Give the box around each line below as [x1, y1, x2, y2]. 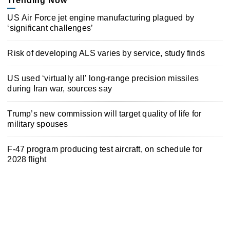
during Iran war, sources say [7, 84, 112, 93]
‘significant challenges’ [7, 24, 93, 33]
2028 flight [7, 155, 47, 164]
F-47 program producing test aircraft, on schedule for [7, 144, 202, 154]
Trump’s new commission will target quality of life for [7, 109, 202, 118]
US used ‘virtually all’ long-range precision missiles [7, 74, 199, 83]
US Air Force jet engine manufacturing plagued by [7, 13, 194, 23]
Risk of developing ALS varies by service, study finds [7, 49, 205, 58]
